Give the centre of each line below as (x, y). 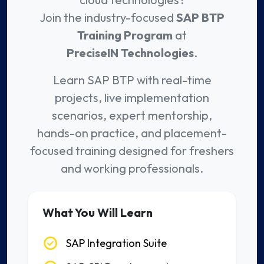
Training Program (125, 35)
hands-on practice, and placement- (132, 133)
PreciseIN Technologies (130, 53)
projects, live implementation (132, 98)
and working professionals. (132, 169)
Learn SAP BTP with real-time (132, 80)
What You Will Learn (98, 213)
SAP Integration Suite (116, 243)
